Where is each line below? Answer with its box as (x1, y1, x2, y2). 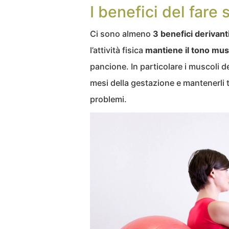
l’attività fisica (90, 45, 145, 55)
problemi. (90, 94, 127, 104)
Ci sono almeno (90, 29, 153, 39)
